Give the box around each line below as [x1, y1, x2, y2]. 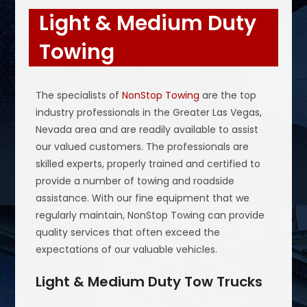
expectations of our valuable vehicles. [36, 242, 218, 256]
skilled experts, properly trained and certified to [36, 156, 261, 171]
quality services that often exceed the [36, 225, 221, 239]
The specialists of [36, 88, 123, 102]
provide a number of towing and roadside [36, 173, 235, 188]
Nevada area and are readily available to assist [36, 122, 259, 136]
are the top [199, 88, 257, 102]
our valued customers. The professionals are [36, 139, 249, 153]
